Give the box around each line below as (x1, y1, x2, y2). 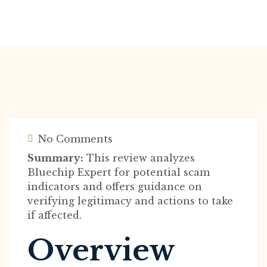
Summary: (27, 152, 83, 164)
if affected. (27, 209, 82, 221)
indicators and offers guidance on (27, 181, 202, 193)
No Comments (35, 133, 113, 145)
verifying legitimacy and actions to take (27, 195, 233, 207)
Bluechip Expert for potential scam (27, 166, 210, 178)
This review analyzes (83, 152, 195, 164)
